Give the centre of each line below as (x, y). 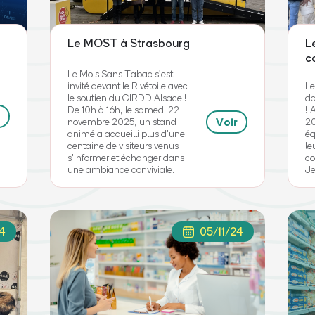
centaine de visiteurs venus (123, 146)
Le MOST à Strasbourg (128, 43)
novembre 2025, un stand (122, 122)
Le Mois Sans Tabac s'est (120, 74)
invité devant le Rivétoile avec (127, 86)
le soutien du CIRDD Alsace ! (127, 98)
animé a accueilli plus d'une (126, 134)
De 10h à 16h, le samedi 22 (123, 110)
